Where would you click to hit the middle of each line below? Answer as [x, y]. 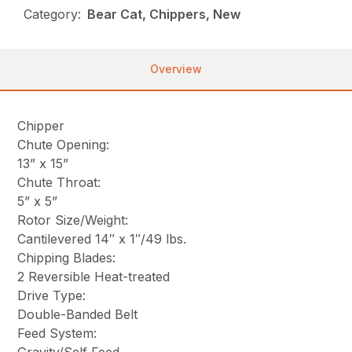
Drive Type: [52, 296]
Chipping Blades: [67, 258]
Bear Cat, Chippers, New [164, 15]
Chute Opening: [64, 145]
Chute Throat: [59, 183]
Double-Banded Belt [78, 315]
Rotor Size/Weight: [73, 220]
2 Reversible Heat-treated [94, 277]
